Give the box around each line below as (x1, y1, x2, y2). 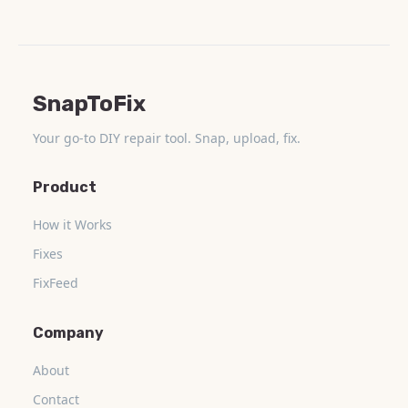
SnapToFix (33, 90, 146, 117)
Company (33, 323, 104, 342)
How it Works (33, 215, 112, 233)
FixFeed (33, 273, 78, 291)
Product (33, 178, 97, 196)
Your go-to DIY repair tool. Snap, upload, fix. (33, 128, 301, 147)
